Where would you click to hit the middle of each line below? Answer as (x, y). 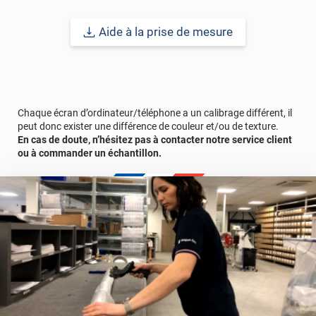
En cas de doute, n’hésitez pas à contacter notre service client (155, 140)
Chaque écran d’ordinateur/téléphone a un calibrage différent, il (155, 113)
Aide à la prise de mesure (166, 32)
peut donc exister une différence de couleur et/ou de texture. (148, 127)
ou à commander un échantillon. (90, 153)
